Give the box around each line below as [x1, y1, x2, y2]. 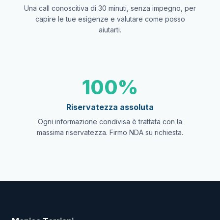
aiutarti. [99, 26, 121, 34]
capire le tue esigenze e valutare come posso [35, 15, 185, 23]
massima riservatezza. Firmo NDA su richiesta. [37, 128, 183, 137]
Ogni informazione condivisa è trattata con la [38, 117, 182, 126]
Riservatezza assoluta [66, 102, 154, 112]
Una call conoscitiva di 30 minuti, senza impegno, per [24, 4, 196, 12]
